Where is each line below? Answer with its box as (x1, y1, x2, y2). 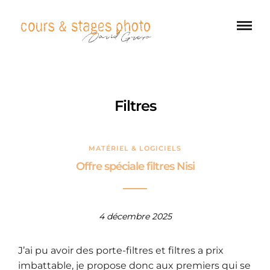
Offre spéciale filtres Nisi (75, 160, 195, 173)
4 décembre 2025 (98, 211, 172, 222)
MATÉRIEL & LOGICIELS (89, 144, 181, 152)
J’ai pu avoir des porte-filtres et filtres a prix (18, 245, 224, 257)
